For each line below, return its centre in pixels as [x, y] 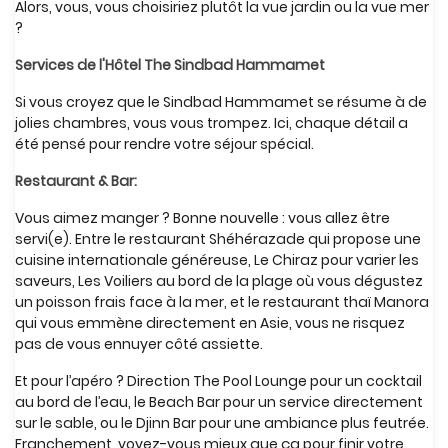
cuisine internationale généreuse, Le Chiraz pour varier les [217, 260]
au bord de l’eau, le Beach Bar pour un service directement [219, 402]
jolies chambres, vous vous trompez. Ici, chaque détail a [211, 123]
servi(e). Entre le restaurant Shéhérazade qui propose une [218, 239]
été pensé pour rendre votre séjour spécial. [164, 144]
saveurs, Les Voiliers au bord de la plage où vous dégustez [219, 281]
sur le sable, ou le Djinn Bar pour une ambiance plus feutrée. [222, 423]
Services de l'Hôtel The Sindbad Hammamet [170, 65]
